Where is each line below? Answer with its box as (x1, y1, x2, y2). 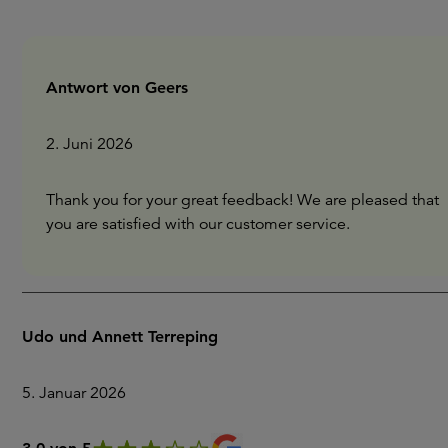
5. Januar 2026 (22, 382, 126, 403)
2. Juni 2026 (46, 133, 133, 154)
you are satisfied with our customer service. (46, 213, 350, 234)
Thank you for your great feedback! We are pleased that (46, 189, 439, 210)
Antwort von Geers (46, 77, 188, 97)
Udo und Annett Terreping (22, 326, 218, 346)
